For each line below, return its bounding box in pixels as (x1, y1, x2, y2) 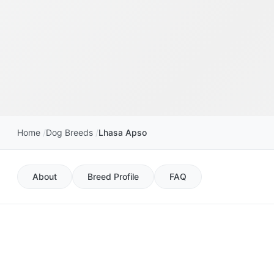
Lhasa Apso (98, 127, 147, 138)
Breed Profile (87, 171, 139, 182)
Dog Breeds (46, 127, 93, 138)
